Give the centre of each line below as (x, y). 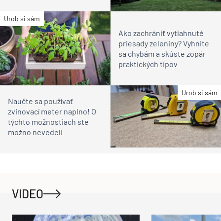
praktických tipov (148, 64)
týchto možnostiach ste (48, 121)
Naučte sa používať (40, 101)
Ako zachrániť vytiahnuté (161, 33)
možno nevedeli (35, 132)
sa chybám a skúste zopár (162, 53)
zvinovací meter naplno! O (52, 111)
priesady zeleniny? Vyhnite (164, 43)
